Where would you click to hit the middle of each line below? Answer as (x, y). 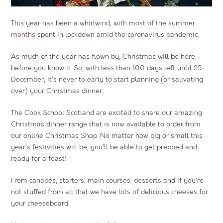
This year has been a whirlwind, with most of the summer (103, 23)
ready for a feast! (39, 159)
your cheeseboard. (40, 204)
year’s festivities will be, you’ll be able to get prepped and (104, 147)
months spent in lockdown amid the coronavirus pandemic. (105, 35)
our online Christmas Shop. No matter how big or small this (107, 136)
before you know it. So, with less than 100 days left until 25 (107, 68)
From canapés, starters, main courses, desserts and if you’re (108, 181)
